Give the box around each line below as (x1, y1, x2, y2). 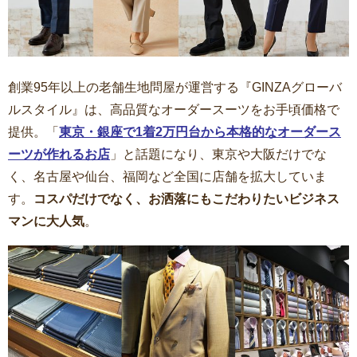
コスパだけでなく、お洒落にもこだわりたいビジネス (33, 192, 339, 206)
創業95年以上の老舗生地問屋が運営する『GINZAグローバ (8, 80, 342, 95)
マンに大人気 (8, 214, 84, 229)
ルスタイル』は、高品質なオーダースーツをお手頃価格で (8, 103, 339, 117)
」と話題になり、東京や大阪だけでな (110, 147, 327, 162)
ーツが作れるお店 (8, 147, 110, 162)
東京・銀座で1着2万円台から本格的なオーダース (59, 125, 341, 139)
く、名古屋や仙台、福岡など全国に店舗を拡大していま (8, 170, 327, 184)
